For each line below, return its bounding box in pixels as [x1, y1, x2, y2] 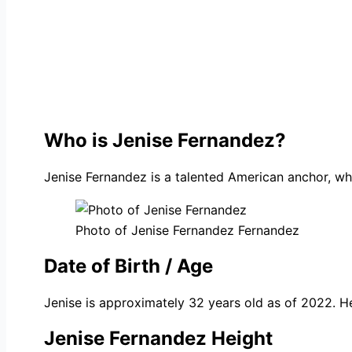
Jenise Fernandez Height [44, 327, 273, 350]
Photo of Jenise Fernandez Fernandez [75, 222, 299, 239]
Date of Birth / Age [44, 255, 213, 278]
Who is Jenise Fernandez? [44, 129, 286, 152]
